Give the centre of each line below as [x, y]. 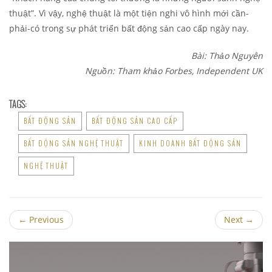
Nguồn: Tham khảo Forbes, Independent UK [174, 71]
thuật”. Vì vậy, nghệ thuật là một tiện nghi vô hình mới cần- [129, 13]
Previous [45, 220]
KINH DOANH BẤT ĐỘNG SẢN [190, 144]
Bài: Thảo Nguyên [227, 56]
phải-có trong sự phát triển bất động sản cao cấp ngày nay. [129, 29]
